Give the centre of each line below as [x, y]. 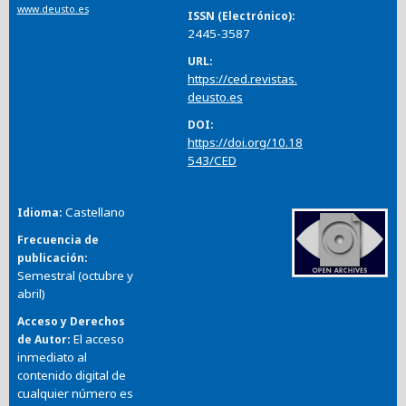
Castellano [95, 212]
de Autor [42, 339]
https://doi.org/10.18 [245, 142]
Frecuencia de [58, 240]
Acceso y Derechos [71, 321]
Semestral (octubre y [75, 275]
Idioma [38, 213]
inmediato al [52, 357]
